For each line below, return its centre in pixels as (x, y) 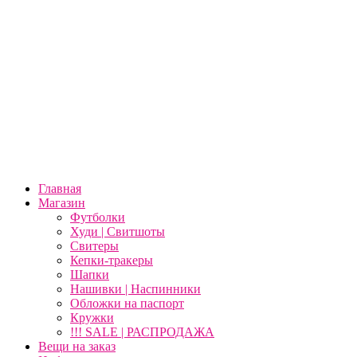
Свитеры (94, 246)
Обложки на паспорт (127, 303)
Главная (60, 188)
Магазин (62, 203)
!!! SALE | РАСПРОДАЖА (142, 332)
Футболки (98, 217)
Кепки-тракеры (112, 260)
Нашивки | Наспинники (135, 289)
